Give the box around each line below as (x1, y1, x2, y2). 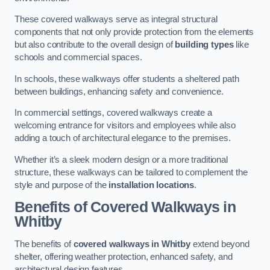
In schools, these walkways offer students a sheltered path (14, 74, 239, 84)
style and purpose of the (14, 180, 109, 190)
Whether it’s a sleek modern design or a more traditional (14, 154, 228, 165)
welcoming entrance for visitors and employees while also (14, 121, 236, 131)
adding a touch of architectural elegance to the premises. (14, 133, 231, 143)
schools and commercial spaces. (14, 52, 142, 63)
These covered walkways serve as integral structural (14, 14, 218, 25)
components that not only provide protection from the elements (14, 27, 254, 37)
